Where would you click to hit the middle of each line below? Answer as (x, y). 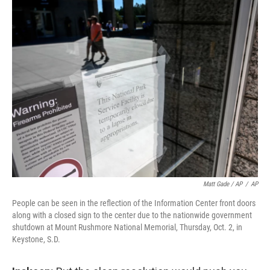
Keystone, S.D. (36, 239)
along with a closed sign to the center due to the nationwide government (132, 215)
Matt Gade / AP (223, 184)
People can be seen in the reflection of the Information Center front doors (134, 203)
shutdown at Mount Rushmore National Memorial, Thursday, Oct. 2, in (127, 227)
